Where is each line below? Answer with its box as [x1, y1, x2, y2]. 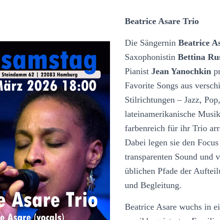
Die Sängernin [125, 38, 178, 48]
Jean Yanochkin [151, 66, 211, 76]
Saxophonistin [125, 52, 178, 62]
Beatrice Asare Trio [125, 16, 199, 26]
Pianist [125, 66, 151, 76]
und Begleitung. [125, 180, 182, 190]
